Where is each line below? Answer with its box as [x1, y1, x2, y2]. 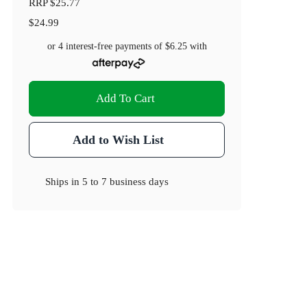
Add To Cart [96, 92, 156, 106]
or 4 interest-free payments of [47, 41, 165, 52]
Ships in [45, 175, 83, 188]
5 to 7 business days [82, 175, 169, 188]
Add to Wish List [72, 133, 164, 147]
